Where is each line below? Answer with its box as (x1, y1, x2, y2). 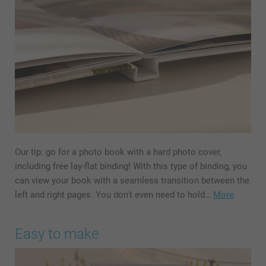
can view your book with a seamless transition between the (15, 175, 249, 186)
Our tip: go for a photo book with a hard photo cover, (15, 147, 221, 158)
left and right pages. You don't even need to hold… (15, 189, 213, 201)
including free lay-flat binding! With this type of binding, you (15, 161, 247, 172)
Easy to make (15, 226, 99, 243)
